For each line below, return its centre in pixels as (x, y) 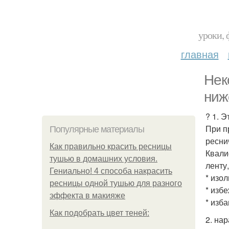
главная (200, 54)
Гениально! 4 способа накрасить (111, 171)
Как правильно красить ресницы (111, 146)
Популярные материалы (97, 129)
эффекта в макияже (87, 196)
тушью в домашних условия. (104, 159)
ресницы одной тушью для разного (116, 183)
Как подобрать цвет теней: (99, 213)
